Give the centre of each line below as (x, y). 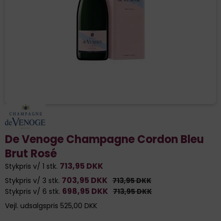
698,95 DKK (85, 191)
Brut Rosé (31, 153)
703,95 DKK (85, 180)
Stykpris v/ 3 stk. (32, 180)
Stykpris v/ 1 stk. (31, 166)
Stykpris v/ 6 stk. (33, 191)
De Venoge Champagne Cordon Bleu (104, 139)
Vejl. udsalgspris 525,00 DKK (51, 205)
